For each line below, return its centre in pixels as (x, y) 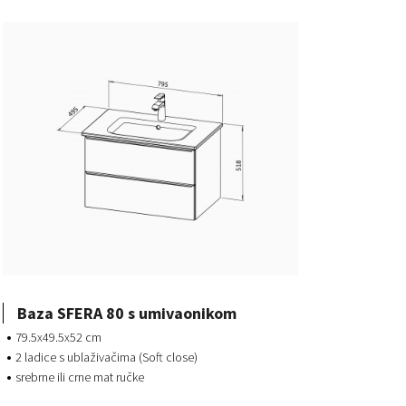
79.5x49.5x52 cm (58, 338)
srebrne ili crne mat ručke (79, 377)
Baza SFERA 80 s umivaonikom (126, 313)
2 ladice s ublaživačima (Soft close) (106, 358)
